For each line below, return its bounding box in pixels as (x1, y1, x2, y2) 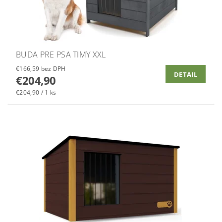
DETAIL (174, 69, 197, 79)
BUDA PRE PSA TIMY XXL (16, 49, 106, 60)
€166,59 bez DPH (41, 64, 66, 73)
